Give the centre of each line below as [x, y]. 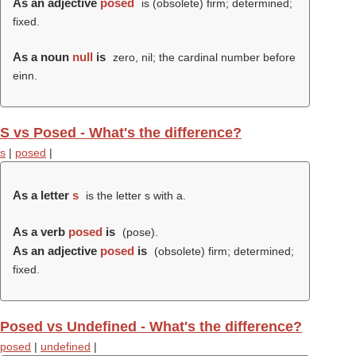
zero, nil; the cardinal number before [202, 57]
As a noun [43, 57]
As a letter [43, 195]
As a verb [41, 232]
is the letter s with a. [134, 195]
